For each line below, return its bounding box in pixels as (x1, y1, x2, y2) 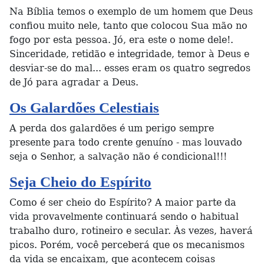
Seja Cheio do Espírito (9, 174, 151, 190)
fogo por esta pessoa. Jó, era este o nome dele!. (9, 34, 233, 45)
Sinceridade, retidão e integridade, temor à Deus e (9, 48, 249, 60)
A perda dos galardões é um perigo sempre (9, 123, 214, 134)
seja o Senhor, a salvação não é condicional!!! (9, 151, 227, 162)
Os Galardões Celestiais (9, 100, 159, 115)
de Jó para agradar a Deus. (9, 77, 138, 88)
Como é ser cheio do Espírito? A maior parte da (9, 197, 236, 208)
